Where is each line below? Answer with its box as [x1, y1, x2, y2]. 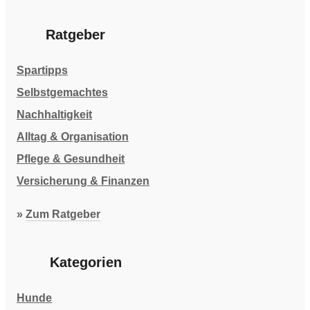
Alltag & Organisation [17, 131, 129, 143]
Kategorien [50, 255, 122, 271]
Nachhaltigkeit [17, 109, 92, 121]
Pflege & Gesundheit [17, 153, 125, 165]
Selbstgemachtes [17, 86, 108, 99]
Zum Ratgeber [26, 208, 100, 221]
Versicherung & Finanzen [17, 175, 149, 188]
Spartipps [17, 64, 68, 77]
